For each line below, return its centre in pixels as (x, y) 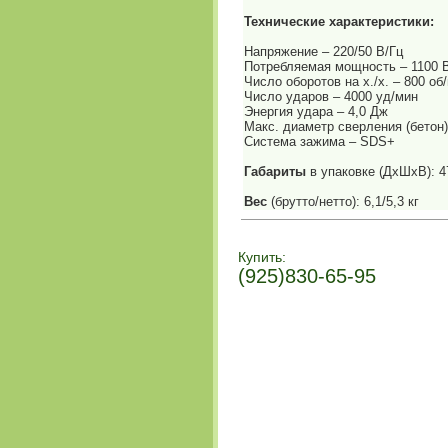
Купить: (262, 257)
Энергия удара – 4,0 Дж (316, 111)
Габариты (275, 171)
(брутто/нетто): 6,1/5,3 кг (343, 201)
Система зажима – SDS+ (319, 141)
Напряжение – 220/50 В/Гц (323, 51)
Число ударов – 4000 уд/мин (331, 96)
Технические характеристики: (339, 21)
